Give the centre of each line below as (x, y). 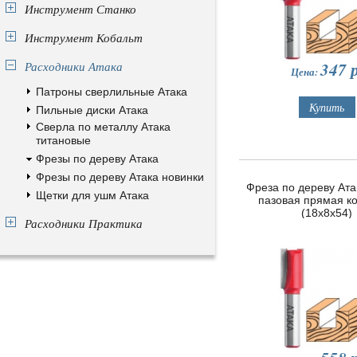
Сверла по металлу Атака (103, 127)
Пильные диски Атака (92, 110)
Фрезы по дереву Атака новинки (120, 177)
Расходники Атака (74, 66)
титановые (63, 140)
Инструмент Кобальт (84, 37)
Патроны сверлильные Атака (112, 92)
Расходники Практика (84, 223)
